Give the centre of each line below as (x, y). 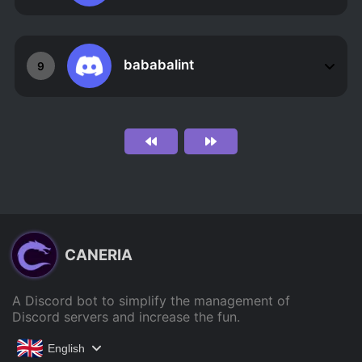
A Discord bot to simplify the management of (151, 300)
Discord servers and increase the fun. (126, 316)
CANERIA (99, 255)
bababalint (158, 65)
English (66, 348)
